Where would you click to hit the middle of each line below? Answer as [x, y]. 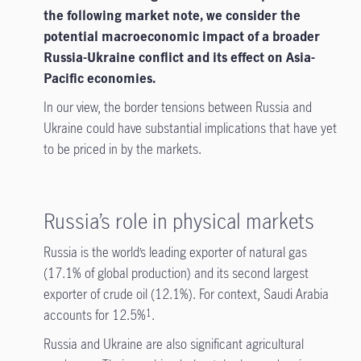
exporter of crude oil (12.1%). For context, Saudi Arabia [186, 294]
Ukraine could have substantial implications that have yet [190, 128]
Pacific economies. [99, 78]
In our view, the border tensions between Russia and [177, 107]
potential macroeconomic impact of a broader [181, 36]
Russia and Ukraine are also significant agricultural [173, 344]
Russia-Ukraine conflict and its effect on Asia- [179, 57]
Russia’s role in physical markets [181, 221]
